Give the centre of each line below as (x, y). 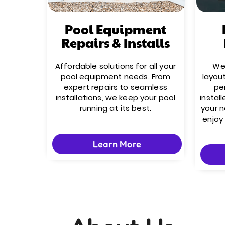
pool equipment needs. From (116, 77)
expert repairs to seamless (116, 87)
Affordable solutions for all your (116, 66)
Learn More (117, 144)
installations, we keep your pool (116, 98)
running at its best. (116, 108)
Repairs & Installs (116, 42)
